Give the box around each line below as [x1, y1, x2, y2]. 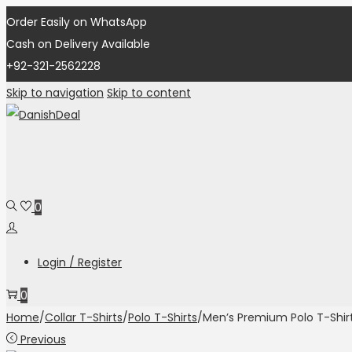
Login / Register [38, 255, 122, 270]
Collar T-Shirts [45, 310, 123, 325]
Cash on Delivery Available [6, 36, 150, 52]
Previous [20, 332, 66, 347]
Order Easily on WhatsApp [6, 14, 147, 30]
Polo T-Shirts [128, 310, 197, 325]
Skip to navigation [6, 85, 104, 101]
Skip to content [107, 85, 191, 101]
